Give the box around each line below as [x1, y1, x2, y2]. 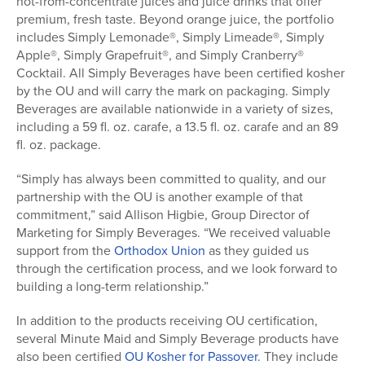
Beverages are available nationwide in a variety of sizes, [16, 99, 333, 119]
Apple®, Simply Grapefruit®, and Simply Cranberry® [16, 46, 304, 65]
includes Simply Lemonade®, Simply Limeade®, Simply [16, 28, 324, 47]
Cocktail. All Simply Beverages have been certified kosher [16, 64, 345, 83]
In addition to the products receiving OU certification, [16, 311, 318, 331]
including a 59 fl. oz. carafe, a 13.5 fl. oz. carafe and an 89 [16, 117, 338, 137]
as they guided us [205, 241, 309, 261]
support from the [16, 241, 114, 261]
